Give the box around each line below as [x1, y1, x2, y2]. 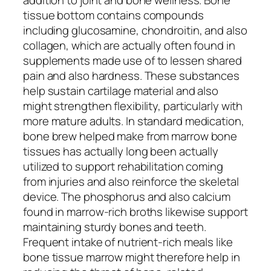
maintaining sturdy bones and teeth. [23, 218, 206, 235]
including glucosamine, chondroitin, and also [23, 22, 247, 38]
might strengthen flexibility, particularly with [23, 97, 243, 114]
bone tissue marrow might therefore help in [23, 249, 240, 265]
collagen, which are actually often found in [23, 37, 235, 53]
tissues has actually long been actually [23, 143, 219, 159]
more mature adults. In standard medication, [23, 113, 244, 129]
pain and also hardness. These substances [23, 67, 240, 83]
